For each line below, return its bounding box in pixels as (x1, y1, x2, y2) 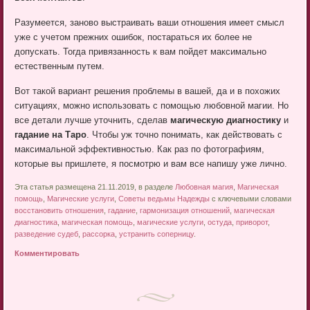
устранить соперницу (119, 230, 194, 239)
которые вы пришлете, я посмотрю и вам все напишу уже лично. (15, 158, 288, 170)
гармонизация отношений (140, 206, 230, 215)
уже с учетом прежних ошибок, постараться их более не (15, 32, 253, 43)
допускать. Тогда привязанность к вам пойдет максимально (15, 46, 267, 57)
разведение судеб (15, 230, 79, 239)
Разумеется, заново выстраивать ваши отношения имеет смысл (15, 17, 285, 28)
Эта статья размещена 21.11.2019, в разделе (15, 183, 176, 192)
